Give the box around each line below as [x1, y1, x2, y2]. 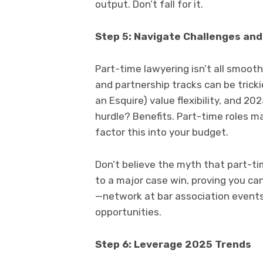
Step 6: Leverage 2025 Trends [95, 238, 251, 251]
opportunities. [95, 206, 161, 218]
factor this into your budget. [95, 126, 228, 139]
